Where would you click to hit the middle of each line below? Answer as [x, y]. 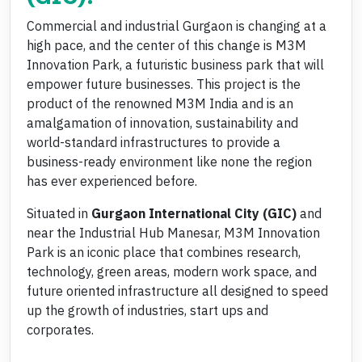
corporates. [60, 330]
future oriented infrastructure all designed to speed [177, 291]
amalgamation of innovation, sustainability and [162, 123]
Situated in [59, 213]
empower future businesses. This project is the [164, 84]
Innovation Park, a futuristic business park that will [175, 65]
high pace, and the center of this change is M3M [166, 45]
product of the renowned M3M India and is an [160, 103]
